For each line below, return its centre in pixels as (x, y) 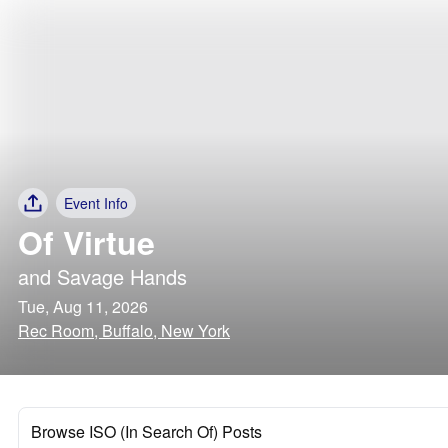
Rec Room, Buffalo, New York (124, 330)
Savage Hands (122, 276)
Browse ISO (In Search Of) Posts (146, 431)
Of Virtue (86, 242)
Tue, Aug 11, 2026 (83, 306)
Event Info (96, 203)
